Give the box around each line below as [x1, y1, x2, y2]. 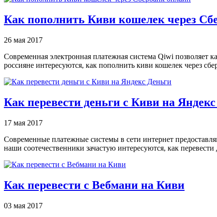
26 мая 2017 [4, 36, 43, 45]
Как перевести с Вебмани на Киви [4, 178, 185, 191]
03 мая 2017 [4, 201, 43, 210]
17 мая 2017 [4, 118, 43, 127]
